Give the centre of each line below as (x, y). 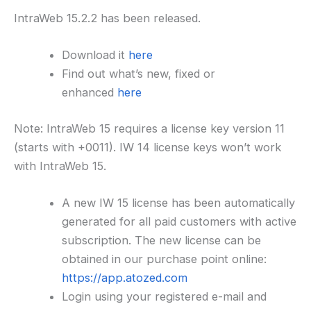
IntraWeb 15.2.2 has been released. (109, 18)
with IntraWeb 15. (60, 166)
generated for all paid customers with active (179, 221)
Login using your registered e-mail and (165, 296)
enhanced (90, 93)
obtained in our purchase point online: (165, 259)
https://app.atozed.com (125, 277)
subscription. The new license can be (162, 240)
